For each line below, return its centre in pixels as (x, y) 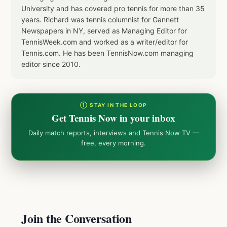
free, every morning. (113, 143)
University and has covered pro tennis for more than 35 (113, 9)
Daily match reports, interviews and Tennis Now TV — (113, 133)
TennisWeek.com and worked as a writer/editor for (105, 42)
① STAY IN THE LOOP (113, 105)
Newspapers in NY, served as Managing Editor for (104, 31)
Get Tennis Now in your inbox (113, 118)
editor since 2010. (51, 64)
